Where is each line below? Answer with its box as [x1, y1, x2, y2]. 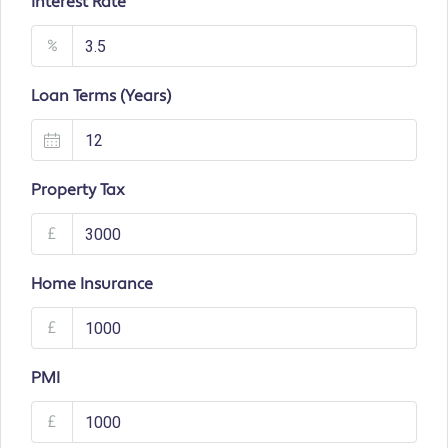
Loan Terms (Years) [31, 86, 171, 107]
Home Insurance [31, 274, 153, 295]
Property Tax [31, 180, 125, 201]
